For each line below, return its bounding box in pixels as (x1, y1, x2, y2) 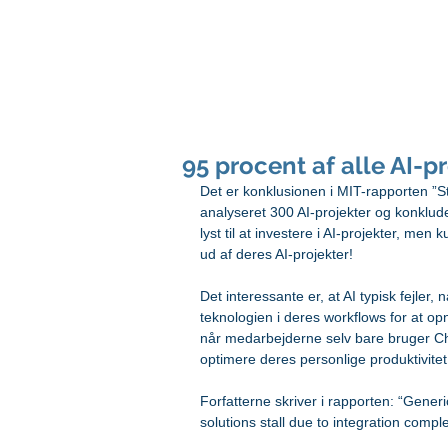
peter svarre (182, 21, 359, 53)
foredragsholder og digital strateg (182, 66, 423, 83)
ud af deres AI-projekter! (200, 246, 353, 262)
